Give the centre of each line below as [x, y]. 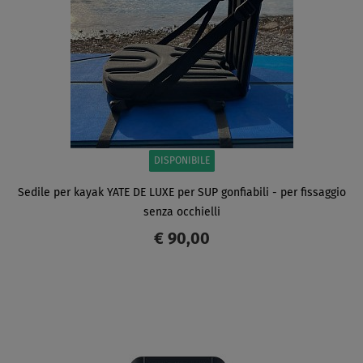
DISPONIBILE [181, 161]
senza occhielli [181, 212]
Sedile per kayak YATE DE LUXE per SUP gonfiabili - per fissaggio [181, 192]
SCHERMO [108, 305]
